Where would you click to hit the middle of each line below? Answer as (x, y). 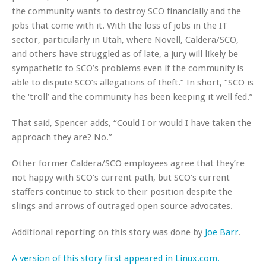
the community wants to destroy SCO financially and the (126, 11)
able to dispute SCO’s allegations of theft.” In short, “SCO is (133, 82)
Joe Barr (222, 232)
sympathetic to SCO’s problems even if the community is (128, 68)
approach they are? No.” (62, 137)
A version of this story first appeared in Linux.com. (116, 258)
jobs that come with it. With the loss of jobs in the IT (120, 25)
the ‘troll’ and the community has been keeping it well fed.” (132, 96)
